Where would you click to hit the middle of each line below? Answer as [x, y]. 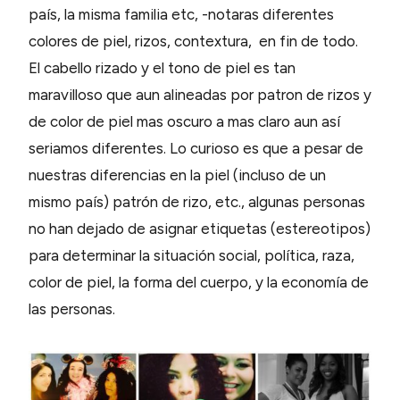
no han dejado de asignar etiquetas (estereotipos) [200, 229]
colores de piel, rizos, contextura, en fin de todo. [193, 42]
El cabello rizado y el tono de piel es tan [162, 68]
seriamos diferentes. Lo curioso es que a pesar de [196, 149]
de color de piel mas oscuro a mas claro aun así [184, 122]
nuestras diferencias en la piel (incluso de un [177, 175]
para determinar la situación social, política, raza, [192, 256]
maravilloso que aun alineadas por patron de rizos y [200, 95]
